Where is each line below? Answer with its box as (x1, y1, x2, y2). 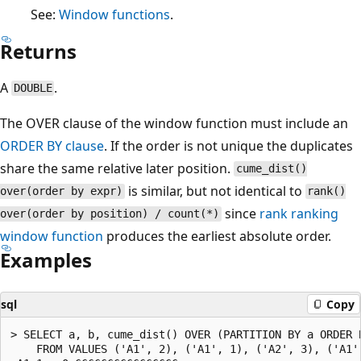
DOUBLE (13, 81, 52, 95)
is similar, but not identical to (124, 181, 305, 200)
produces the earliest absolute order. (103, 226, 331, 245)
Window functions (59, 5, 170, 23)
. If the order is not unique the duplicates (104, 136, 353, 155)
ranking (287, 204, 338, 222)
